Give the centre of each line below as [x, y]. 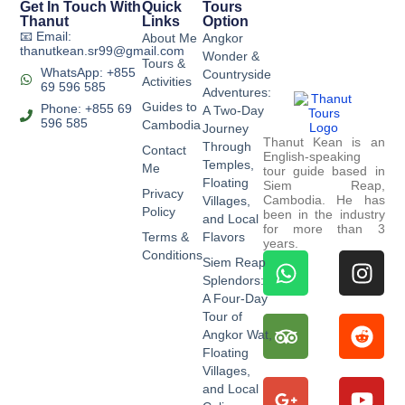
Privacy [162, 194]
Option [226, 22]
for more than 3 [324, 229]
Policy [158, 212]
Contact [164, 151]
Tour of [222, 317]
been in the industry [324, 214]
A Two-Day [233, 111]
